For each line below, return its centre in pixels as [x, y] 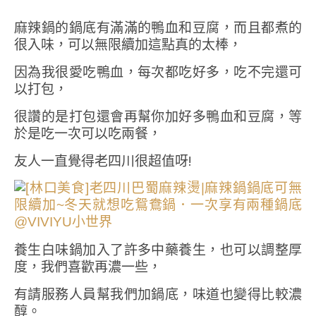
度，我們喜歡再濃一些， [88, 267]
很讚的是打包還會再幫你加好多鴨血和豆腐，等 [158, 117]
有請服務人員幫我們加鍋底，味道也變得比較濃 [158, 294]
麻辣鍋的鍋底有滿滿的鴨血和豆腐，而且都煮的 [158, 28]
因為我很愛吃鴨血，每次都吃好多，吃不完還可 [158, 72]
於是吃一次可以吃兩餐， [88, 134]
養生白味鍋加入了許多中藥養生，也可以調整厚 [158, 250]
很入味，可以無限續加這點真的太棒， [128, 45]
